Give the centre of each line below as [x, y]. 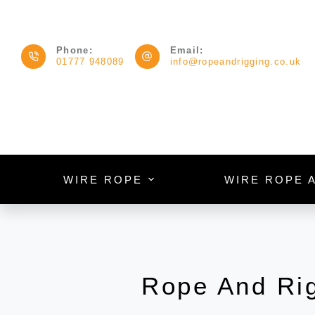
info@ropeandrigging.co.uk [236, 62]
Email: [187, 50]
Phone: [75, 50]
